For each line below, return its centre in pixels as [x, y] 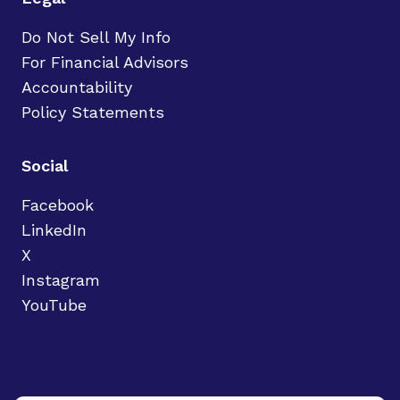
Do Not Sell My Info [96, 37]
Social [45, 166]
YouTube [54, 305]
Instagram [61, 280]
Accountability [77, 87]
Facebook [58, 205]
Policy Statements [93, 112]
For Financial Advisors [105, 62]
